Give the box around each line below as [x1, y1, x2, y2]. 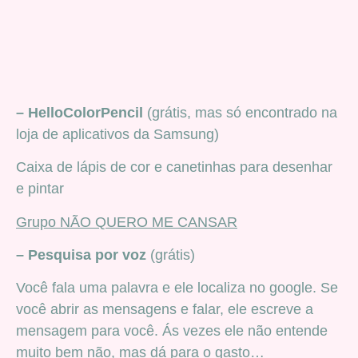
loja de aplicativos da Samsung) [16, 125, 219, 142]
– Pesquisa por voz [16, 247, 146, 264]
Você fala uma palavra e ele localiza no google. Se [16, 280, 338, 296]
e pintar [16, 181, 64, 197]
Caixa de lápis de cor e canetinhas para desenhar [16, 159, 332, 176]
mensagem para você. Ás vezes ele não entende [16, 323, 328, 340]
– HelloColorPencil [16, 104, 143, 121]
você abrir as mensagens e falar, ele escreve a [16, 301, 313, 318]
